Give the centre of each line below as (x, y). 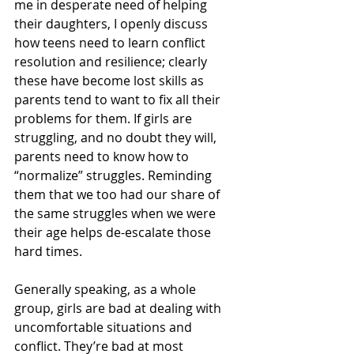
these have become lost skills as (111, 81)
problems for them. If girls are (105, 119)
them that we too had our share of (119, 195)
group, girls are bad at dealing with (119, 309)
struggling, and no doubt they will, (117, 138)
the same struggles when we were (117, 214)
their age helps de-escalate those (114, 233)
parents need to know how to (103, 157)
